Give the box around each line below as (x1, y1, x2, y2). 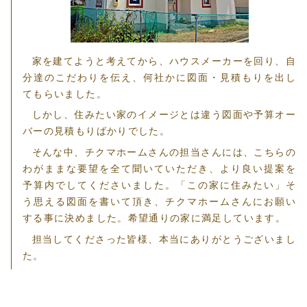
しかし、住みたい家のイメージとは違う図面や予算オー (32, 110, 296, 121)
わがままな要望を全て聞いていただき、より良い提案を (23, 164, 296, 175)
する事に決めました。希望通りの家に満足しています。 (23, 213, 286, 224)
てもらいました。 (23, 88, 107, 99)
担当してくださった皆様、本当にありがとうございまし (32, 234, 296, 245)
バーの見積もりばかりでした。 (23, 126, 171, 137)
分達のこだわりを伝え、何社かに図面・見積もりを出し (23, 72, 296, 83)
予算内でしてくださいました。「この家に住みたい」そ (23, 180, 296, 191)
